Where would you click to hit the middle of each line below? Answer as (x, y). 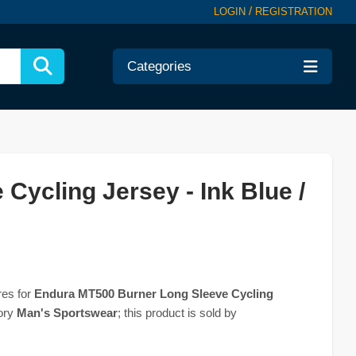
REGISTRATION (294, 12)
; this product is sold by (177, 312)
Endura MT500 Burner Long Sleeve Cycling (154, 293)
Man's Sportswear (67, 312)
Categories (159, 66)
